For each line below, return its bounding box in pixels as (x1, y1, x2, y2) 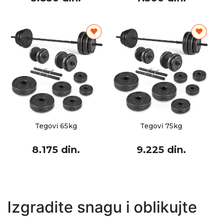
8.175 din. (32, 144, 80, 155)
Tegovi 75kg (140, 122, 182, 130)
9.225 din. (136, 144, 186, 155)
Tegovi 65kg (35, 122, 77, 130)
